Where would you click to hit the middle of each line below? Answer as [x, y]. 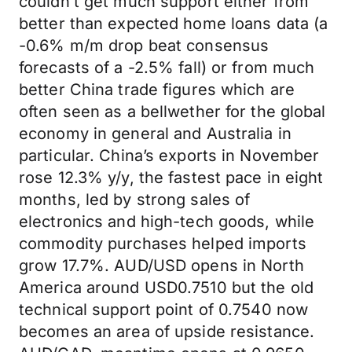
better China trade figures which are [157, 90]
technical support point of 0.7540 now [164, 310]
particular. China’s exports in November [169, 156]
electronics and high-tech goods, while [167, 222]
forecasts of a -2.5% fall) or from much [167, 68]
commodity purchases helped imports [163, 244]
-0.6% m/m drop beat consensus [144, 46]
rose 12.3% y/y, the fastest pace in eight [171, 178]
